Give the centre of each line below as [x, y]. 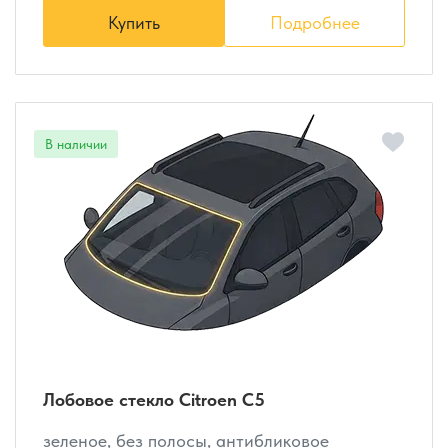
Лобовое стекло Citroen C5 [154, 399]
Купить [133, 22]
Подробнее [314, 22]
